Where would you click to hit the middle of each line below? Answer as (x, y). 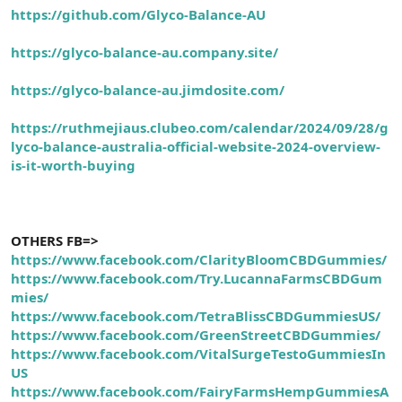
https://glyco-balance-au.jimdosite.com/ (148, 89)
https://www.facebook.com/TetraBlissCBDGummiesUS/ (196, 315)
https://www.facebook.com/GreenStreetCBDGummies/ (196, 334)
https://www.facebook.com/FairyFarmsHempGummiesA (200, 391)
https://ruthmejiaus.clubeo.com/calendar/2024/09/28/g (200, 127)
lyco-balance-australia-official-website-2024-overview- (196, 146)
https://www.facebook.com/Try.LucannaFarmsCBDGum (197, 278)
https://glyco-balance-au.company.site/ (144, 52)
